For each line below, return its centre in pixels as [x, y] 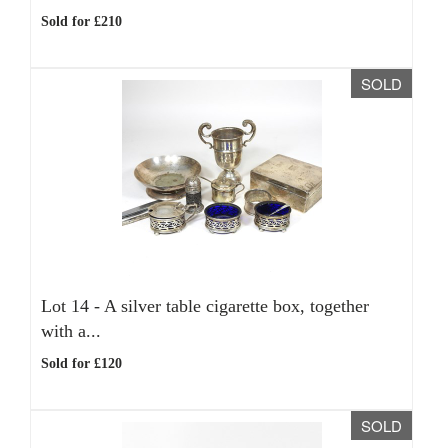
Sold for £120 [81, 363]
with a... [71, 331]
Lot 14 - [72, 306]
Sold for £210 [81, 21]
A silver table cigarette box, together [236, 306]
